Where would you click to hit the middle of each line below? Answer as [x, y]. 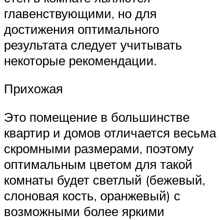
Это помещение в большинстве [97, 117]
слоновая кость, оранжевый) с [92, 195]
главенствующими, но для [80, 13]
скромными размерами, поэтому [99, 148]
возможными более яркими [84, 211]
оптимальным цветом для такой [98, 164]
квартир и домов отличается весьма [110, 132]
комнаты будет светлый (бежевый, [105, 179]
